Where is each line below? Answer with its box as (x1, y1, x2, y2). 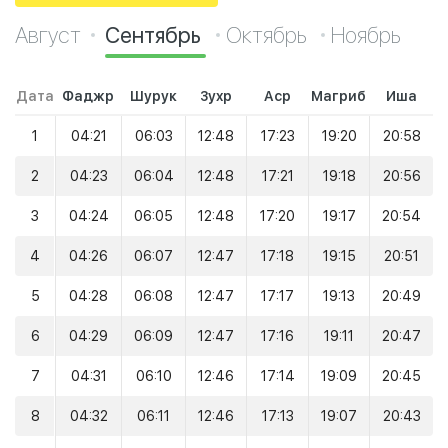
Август (15, 22, 81, 48)
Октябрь (226, 22, 311, 48)
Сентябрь (105, 22, 206, 48)
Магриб (311, 88, 366, 104)
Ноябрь (331, 22, 401, 48)
